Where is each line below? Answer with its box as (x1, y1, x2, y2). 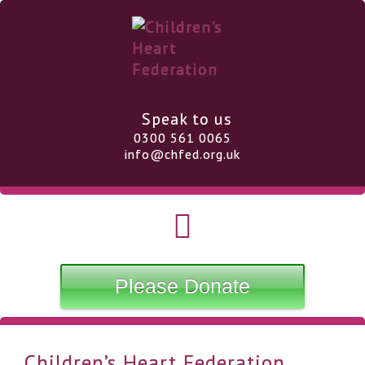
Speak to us (141, 108, 232, 130)
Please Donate (115, 275, 250, 297)
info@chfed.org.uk (125, 146, 240, 162)
